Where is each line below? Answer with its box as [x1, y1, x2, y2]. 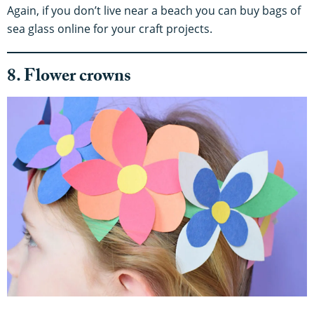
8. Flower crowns [7, 62, 131, 93]
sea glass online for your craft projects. [7, 20, 212, 36]
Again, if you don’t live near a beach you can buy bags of [7, 2, 301, 18]
